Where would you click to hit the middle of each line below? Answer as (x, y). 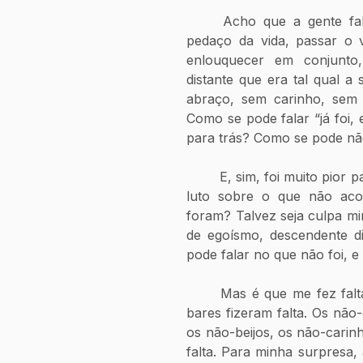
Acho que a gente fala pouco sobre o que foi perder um (205, 21)
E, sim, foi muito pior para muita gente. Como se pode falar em (203, 177)
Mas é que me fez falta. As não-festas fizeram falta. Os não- (203, 294)
